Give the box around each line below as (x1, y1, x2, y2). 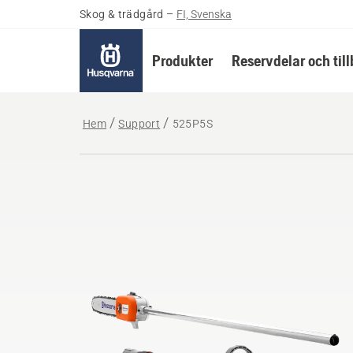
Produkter (151, 51, 213, 69)
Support (118, 117, 161, 130)
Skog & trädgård (79, 8, 164, 20)
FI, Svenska (176, 8, 232, 20)
